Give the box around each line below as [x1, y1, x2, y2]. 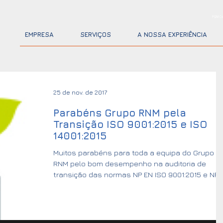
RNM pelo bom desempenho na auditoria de [53, 159, 206, 168]
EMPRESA [25, 30, 54, 38]
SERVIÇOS [80, 30, 111, 38]
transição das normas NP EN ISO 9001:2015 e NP [53, 170, 219, 179]
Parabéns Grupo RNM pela [53, 107, 186, 118]
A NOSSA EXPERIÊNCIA [137, 30, 207, 38]
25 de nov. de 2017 [53, 88, 107, 96]
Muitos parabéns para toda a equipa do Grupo [53, 148, 214, 157]
